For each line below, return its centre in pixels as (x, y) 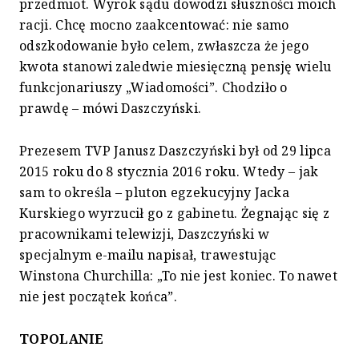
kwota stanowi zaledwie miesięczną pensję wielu (175, 67)
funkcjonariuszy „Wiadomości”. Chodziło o (153, 88)
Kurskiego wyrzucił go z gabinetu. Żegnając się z (175, 214)
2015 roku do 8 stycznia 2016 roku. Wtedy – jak (169, 172)
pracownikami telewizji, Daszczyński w (144, 234)
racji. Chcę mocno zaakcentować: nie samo (154, 25)
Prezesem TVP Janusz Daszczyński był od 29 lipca (175, 151)
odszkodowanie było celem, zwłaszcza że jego (164, 46)
